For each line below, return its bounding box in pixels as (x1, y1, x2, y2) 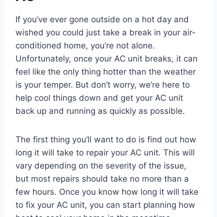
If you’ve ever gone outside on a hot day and (15, 15, 189, 25)
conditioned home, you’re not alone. (15, 41, 155, 51)
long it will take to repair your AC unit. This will (15, 148, 195, 158)
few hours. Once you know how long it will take (15, 187, 199, 197)
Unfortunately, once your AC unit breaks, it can (15, 54, 198, 64)
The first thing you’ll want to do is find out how (15, 135, 196, 145)
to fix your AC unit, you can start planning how (15, 200, 195, 210)
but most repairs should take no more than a (15, 174, 189, 184)
